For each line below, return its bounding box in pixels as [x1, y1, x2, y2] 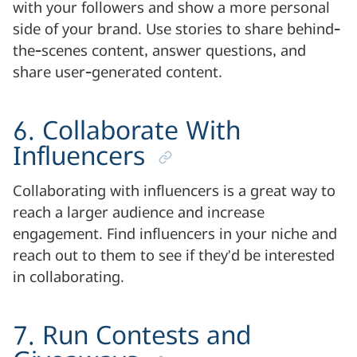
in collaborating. [13, 269, 124, 286]
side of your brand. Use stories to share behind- [13, 22, 340, 38]
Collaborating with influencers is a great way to [13, 183, 335, 200]
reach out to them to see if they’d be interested [13, 248, 335, 265]
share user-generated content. [13, 65, 222, 81]
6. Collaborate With [13, 117, 241, 146]
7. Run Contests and [13, 322, 251, 351]
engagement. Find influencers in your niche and [13, 226, 337, 243]
